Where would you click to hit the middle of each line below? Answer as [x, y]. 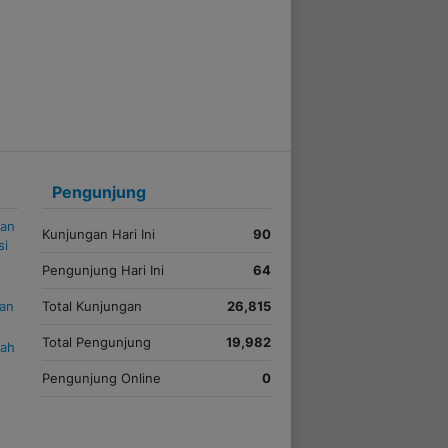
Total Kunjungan [91, 306]
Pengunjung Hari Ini [102, 270]
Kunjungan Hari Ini [98, 234]
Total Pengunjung [96, 342]
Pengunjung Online [101, 378]
